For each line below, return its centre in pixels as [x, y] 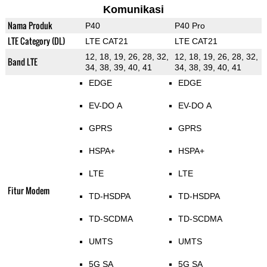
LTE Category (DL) [36, 41]
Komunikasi [133, 10]
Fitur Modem [28, 191]
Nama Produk [30, 26]
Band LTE [22, 62]
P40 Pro [190, 26]
